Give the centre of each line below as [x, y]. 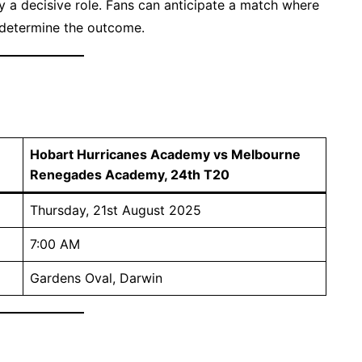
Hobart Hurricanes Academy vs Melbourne [165, 154]
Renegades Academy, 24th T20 [130, 174]
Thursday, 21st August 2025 [116, 210]
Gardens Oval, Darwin [96, 278]
